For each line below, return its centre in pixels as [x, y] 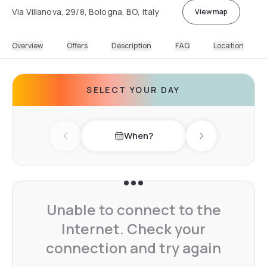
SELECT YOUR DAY [133, 89]
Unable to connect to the [133, 209]
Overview [27, 45]
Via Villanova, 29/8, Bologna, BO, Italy [86, 11]
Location [229, 45]
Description [131, 45]
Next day [219, 142]
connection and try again [133, 247]
